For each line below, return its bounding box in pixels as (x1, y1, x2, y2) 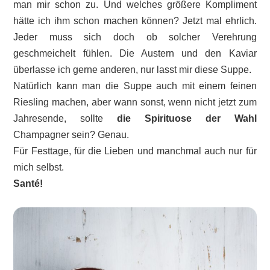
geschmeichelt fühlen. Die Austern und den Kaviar (13, 48, 257, 59)
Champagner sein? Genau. (13, 130, 130, 140)
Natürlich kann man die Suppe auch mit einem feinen (13, 81, 257, 92)
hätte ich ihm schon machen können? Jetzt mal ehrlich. (13, 16, 257, 27)
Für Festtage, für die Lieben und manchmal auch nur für (13, 146, 257, 157)
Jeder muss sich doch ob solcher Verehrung (13, 32, 257, 43)
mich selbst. (13, 162, 64, 173)
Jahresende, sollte (13, 113, 118, 124)
